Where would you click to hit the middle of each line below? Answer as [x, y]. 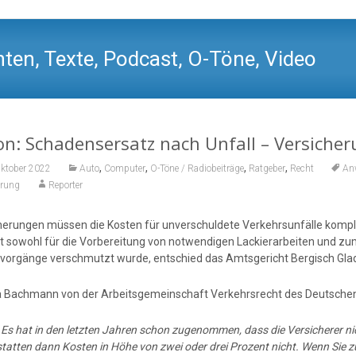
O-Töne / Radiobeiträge [197, 168]
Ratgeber [267, 168]
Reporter [65, 185]
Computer [124, 168]
